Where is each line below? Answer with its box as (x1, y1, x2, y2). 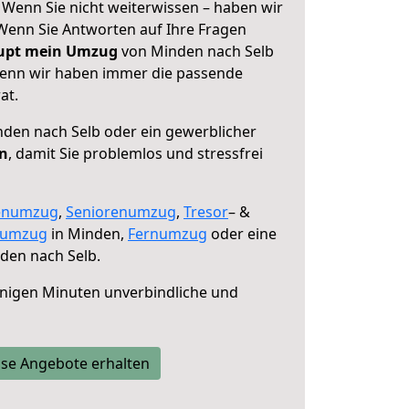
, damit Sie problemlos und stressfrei (8, 143, 263, 163)
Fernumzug (128, 224, 207, 244)
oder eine (207, 224, 277, 244)
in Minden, (47, 224, 128, 244)
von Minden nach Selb (118, 41, 274, 61)
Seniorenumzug (66, 202, 176, 222)
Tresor (184, 202, 228, 222)
